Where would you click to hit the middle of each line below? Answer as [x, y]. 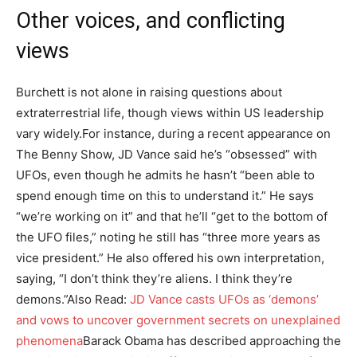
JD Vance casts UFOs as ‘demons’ [223, 299]
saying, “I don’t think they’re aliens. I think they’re [154, 278]
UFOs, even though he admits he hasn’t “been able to [165, 175]
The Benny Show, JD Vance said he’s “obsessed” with [167, 154]
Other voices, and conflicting [151, 20]
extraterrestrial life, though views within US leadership [170, 112]
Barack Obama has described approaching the [212, 340]
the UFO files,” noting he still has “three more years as [168, 237]
